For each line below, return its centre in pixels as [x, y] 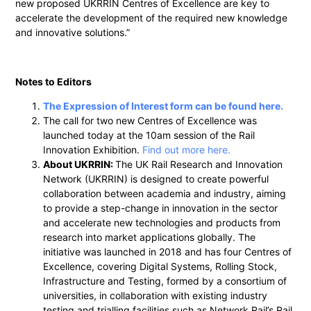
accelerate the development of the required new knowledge [152, 17]
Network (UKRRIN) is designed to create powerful [156, 179]
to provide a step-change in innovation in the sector [161, 208]
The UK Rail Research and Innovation [199, 165]
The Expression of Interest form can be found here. [163, 106]
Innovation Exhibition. [93, 150]
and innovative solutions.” [73, 32]
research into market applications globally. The [150, 237]
